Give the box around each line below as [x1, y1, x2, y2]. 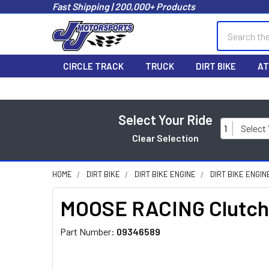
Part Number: [60, 226, 116, 237]
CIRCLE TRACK [63, 61, 124, 71]
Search [217, 22, 244, 34]
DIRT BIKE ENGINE [134, 169, 196, 179]
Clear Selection [132, 132, 199, 144]
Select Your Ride [118, 112, 213, 127]
